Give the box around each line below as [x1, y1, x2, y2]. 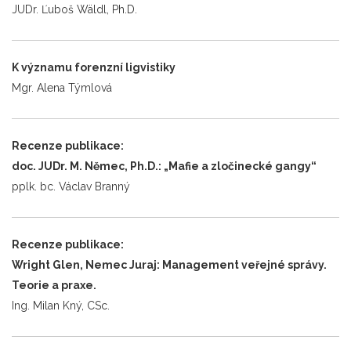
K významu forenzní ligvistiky [12, 60, 175, 74]
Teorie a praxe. [12, 278, 96, 291]
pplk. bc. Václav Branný [12, 179, 130, 193]
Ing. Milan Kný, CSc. [12, 299, 110, 312]
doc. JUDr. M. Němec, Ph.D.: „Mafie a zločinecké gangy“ [12, 159, 317, 172]
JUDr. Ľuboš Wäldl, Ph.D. [12, 2, 137, 16]
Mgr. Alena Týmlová [12, 81, 112, 94]
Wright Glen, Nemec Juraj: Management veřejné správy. [12, 258, 327, 271]
